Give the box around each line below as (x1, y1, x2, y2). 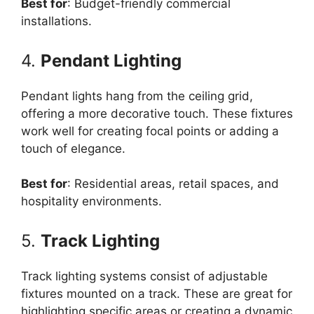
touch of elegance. (21, 141, 125, 156)
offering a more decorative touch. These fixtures (21, 106, 293, 121)
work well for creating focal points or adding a (21, 123, 279, 138)
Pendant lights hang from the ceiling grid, (21, 88, 253, 103)
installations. (21, 14, 92, 28)
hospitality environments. (21, 194, 162, 208)
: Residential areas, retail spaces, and (67, 177, 279, 191)
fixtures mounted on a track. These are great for (21, 286, 292, 301)
